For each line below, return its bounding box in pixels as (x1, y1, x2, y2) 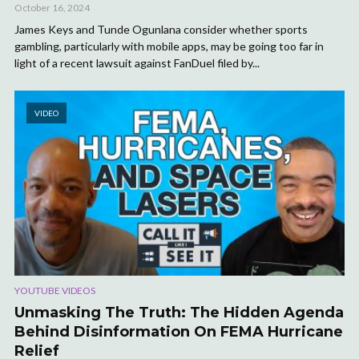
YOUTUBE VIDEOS (14, 284, 95, 297)
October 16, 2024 (14, 2, 90, 14)
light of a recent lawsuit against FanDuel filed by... (14, 56, 260, 71)
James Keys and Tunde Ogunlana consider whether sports (14, 22, 308, 37)
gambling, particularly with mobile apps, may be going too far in (14, 39, 324, 54)
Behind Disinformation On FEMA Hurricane (14, 323, 343, 341)
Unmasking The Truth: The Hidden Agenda (14, 304, 344, 322)
